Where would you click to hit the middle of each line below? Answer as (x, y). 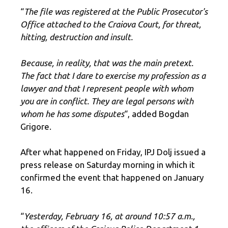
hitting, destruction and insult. (77, 37)
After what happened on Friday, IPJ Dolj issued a (113, 152)
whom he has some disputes (72, 113)
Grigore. (36, 126)
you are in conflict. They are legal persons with (107, 101)
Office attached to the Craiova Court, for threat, (111, 24)
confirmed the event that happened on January (112, 178)
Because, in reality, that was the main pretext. (107, 63)
